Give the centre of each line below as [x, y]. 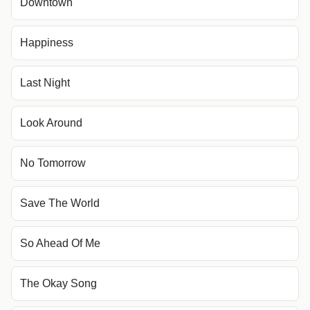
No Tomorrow [53, 163]
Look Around [51, 123]
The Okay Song [58, 283]
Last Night [45, 83]
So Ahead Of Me [60, 243]
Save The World [60, 203]
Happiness [47, 43]
